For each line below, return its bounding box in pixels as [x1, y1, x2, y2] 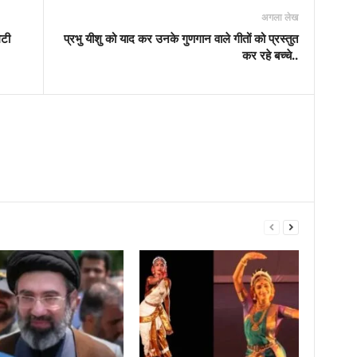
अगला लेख [261, 10, 298, 24]
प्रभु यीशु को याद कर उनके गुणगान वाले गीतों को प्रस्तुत [63, 30, 298, 46]
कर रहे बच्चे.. [241, 47, 298, 63]
